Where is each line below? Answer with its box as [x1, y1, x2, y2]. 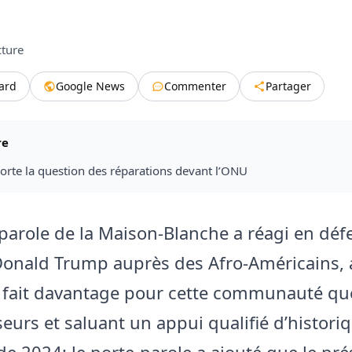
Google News [56, 78, 125, 93]
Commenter [164, 78, 226, 93]
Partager [266, 78, 311, 93]
